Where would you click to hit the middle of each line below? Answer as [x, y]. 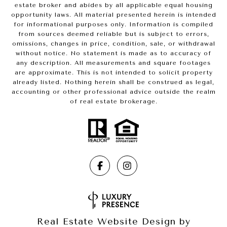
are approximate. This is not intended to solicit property [113, 73]
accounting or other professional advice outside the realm [113, 92]
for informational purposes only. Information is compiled [113, 25]
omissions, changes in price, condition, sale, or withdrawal [113, 44]
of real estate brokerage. [113, 102]
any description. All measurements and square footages [113, 63]
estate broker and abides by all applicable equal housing [113, 5]
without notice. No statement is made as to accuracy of [113, 53]
